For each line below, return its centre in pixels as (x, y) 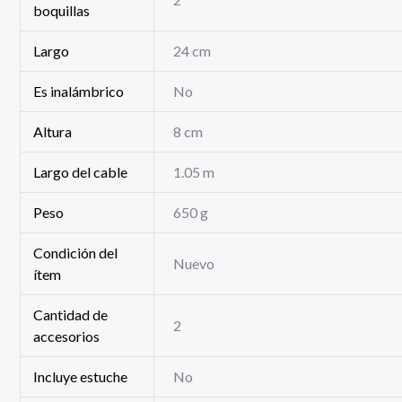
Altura (53, 131)
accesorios (67, 336)
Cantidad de (71, 314)
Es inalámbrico (79, 91)
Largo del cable (81, 171)
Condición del (76, 252)
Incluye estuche (81, 376)
